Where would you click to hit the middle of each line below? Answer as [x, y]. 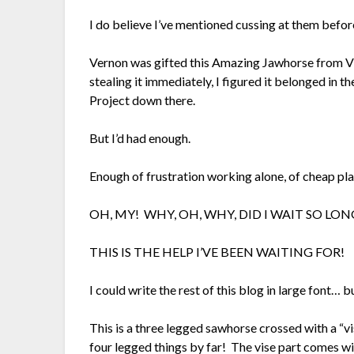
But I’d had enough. [140, 138]
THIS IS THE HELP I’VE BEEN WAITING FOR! [217, 252]
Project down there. [143, 100]
